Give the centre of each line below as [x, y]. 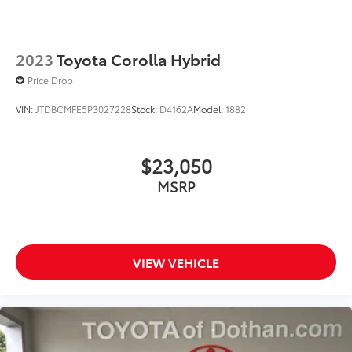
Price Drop [50, 80]
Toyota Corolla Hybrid [139, 59]
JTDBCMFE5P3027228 [83, 109]
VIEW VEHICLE [176, 262]
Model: [209, 109]
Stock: [145, 109]
